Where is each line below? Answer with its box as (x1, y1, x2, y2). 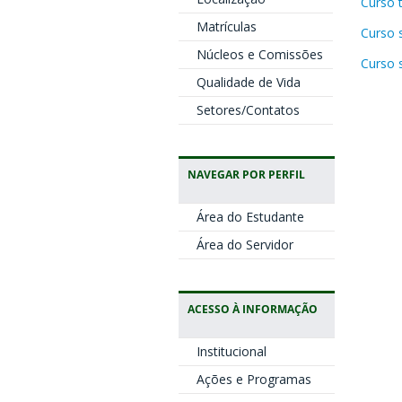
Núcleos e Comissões (196, 46, 323, 63)
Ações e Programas (196, 371, 311, 388)
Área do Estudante (196, 208, 304, 225)
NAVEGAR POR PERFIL (187, 167, 305, 181)
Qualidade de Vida (196, 74, 301, 91)
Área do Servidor (196, 236, 293, 253)
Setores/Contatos (196, 101, 300, 118)
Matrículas (196, 18, 257, 35)
